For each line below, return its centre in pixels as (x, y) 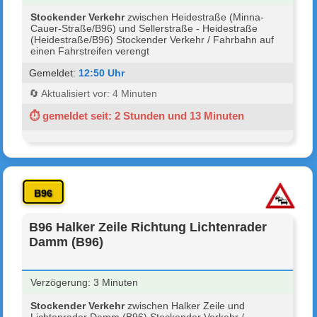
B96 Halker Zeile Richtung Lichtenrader (148, 227)
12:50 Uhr (102, 73)
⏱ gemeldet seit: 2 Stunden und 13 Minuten (137, 115)
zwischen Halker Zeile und (185, 305)
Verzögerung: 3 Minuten (85, 282)
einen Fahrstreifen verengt (90, 51)
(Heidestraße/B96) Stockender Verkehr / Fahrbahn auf (152, 39)
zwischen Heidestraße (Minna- (195, 17)
